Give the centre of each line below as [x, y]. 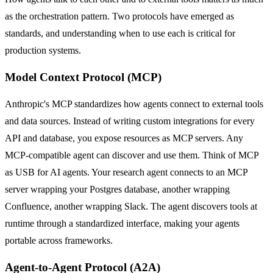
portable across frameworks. [59, 240]
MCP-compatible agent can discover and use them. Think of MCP [132, 155]
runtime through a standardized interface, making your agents [122, 223]
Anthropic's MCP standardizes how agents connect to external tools [134, 104]
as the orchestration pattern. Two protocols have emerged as [119, 16]
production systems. [43, 51]
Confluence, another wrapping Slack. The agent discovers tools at [131, 206]
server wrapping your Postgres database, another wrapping [117, 189]
